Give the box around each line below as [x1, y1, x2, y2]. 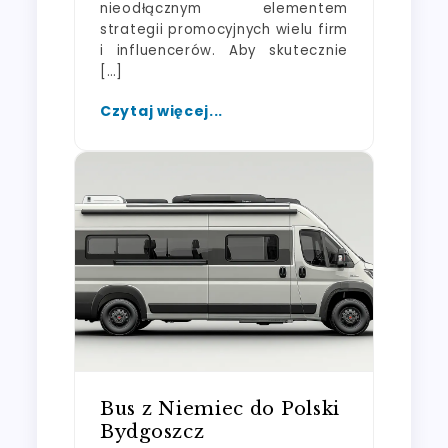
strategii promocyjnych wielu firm [100, 19, 348, 39]
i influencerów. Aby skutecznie [100, 40, 348, 60]
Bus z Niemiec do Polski [100, 396, 341, 420]
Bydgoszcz [100, 419, 205, 443]
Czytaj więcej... [100, 100, 224, 121]
